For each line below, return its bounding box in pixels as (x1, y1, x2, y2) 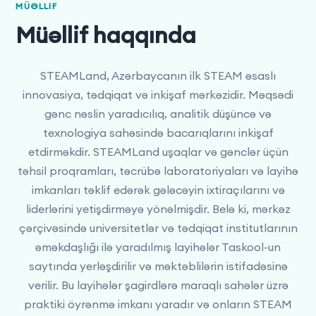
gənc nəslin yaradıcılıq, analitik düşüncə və (44, 106, 272, 121)
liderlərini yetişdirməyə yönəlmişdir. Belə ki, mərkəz (25, 201, 291, 216)
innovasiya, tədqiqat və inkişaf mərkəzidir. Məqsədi (23, 87, 293, 102)
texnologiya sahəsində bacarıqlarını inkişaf (42, 125, 274, 140)
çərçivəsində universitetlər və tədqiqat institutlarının (18, 220, 298, 235)
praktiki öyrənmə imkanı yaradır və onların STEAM (24, 296, 292, 311)
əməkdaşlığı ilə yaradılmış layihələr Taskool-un (35, 239, 281, 254)
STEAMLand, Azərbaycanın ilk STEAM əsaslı (40, 68, 276, 83)
